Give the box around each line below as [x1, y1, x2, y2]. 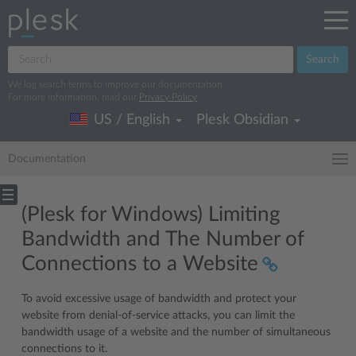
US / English [94, 113, 170, 127]
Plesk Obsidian [196, 113, 292, 127]
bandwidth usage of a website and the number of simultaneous [21, 327, 331, 338]
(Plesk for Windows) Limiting [21, 204, 281, 225]
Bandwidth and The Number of [21, 229, 304, 250]
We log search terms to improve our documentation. [8, 79, 225, 89]
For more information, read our [8, 92, 139, 102]
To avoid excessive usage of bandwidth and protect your [21, 293, 296, 304]
